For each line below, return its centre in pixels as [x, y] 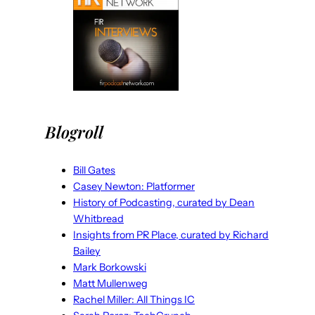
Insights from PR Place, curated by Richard [171, 234]
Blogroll [74, 131]
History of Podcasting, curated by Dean [164, 202]
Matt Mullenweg [110, 283]
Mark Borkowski [110, 267]
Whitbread [98, 218]
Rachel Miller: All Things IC [134, 299]
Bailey [87, 251]
